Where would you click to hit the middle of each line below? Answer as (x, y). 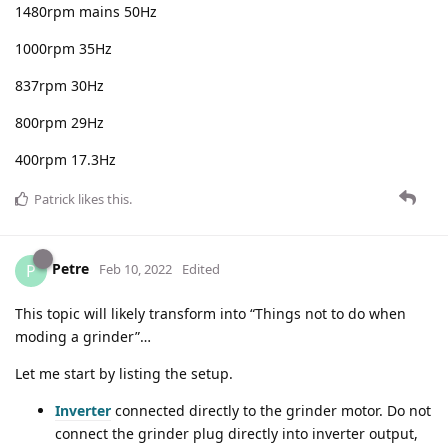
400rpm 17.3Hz (65, 159)
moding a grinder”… (83, 336)
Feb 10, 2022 (135, 269)
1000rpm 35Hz (63, 48)
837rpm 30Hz (59, 85)
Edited (201, 269)
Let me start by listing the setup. (124, 373)
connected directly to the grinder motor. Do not (271, 410)
